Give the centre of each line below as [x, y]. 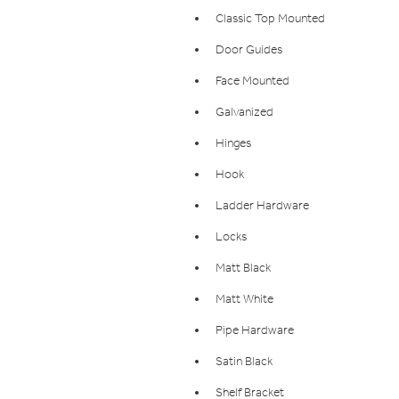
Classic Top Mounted [270, 19]
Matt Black [243, 268]
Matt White [244, 299]
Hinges [233, 143]
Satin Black [244, 362]
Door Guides [249, 50]
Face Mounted [252, 81]
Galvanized [244, 112]
